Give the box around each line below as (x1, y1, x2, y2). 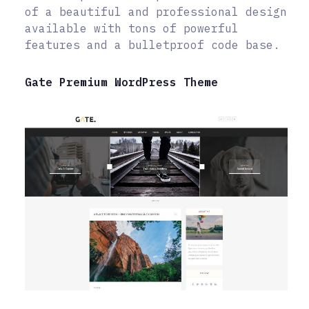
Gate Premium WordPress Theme (25, 74, 218, 89)
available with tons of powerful (25, 21, 239, 35)
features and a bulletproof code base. (25, 37, 280, 52)
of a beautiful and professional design (25, 4, 287, 19)
